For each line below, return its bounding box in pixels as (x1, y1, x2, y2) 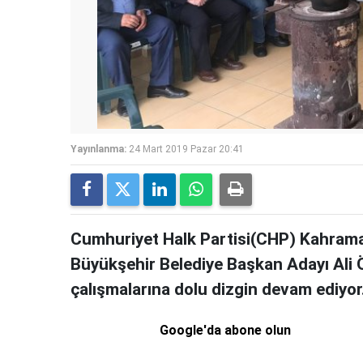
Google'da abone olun (160, 322, 292, 339)
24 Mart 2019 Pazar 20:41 (129, 143, 244, 156)
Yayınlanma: (70, 143, 126, 156)
